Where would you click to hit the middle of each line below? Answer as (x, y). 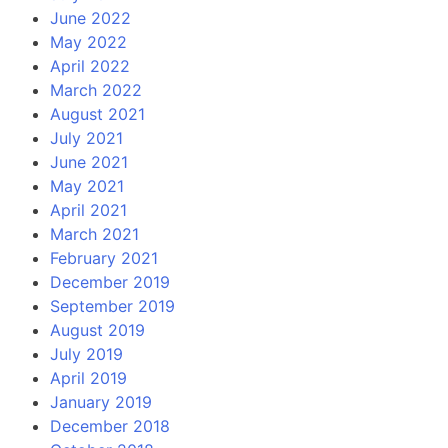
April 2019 (88, 377)
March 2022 (96, 89)
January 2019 (101, 401)
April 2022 (90, 65)
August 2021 (97, 113)
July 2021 (86, 137)
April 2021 (88, 209)
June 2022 (90, 17)
